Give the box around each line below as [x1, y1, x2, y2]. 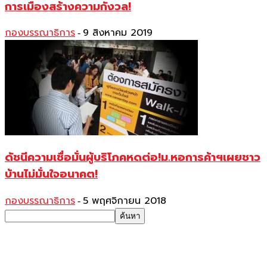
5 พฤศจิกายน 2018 [83, 193, 166, 208]
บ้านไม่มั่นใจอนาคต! [5, 166, 98, 183]
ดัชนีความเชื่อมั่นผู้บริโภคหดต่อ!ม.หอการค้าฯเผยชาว [5, 149, 260, 166]
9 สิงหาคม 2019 [83, 26, 153, 41]
